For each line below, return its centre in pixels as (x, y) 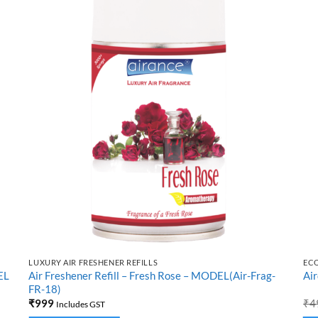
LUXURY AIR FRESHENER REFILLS (93, 262)
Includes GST (81, 305)
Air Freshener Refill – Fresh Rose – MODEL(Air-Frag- (152, 275)
